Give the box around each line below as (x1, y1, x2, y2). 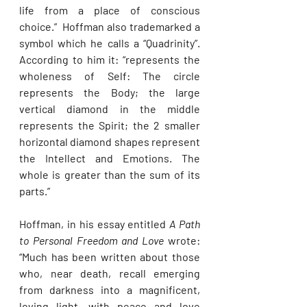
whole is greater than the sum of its (19, 168, 200, 181)
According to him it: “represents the (19, 53, 200, 66)
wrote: (164, 234, 201, 247)
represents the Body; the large (19, 86, 200, 99)
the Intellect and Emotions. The (19, 151, 200, 164)
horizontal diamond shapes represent (19, 135, 200, 148)
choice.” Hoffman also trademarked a (19, 20, 200, 33)
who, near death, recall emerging (19, 267, 200, 280)
